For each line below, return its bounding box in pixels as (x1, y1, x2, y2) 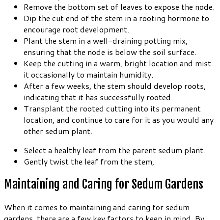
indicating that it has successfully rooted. (24, 91, 173, 103)
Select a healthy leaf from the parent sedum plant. (24, 144, 205, 156)
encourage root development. (24, 23, 129, 35)
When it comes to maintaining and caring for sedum (4, 201, 190, 213)
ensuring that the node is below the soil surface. (24, 46, 196, 57)
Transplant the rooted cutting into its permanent (24, 102, 201, 114)
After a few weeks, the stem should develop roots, (24, 80, 206, 91)
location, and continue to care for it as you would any (24, 113, 214, 125)
